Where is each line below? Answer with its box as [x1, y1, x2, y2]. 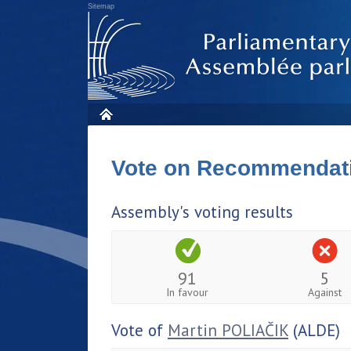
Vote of [111, 319, 168, 341]
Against [307, 284, 342, 299]
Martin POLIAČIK [168, 319, 288, 341]
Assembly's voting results [111, 201, 293, 223]
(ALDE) [288, 319, 340, 341]
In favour [166, 284, 209, 299]
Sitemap [88, 2, 114, 10]
